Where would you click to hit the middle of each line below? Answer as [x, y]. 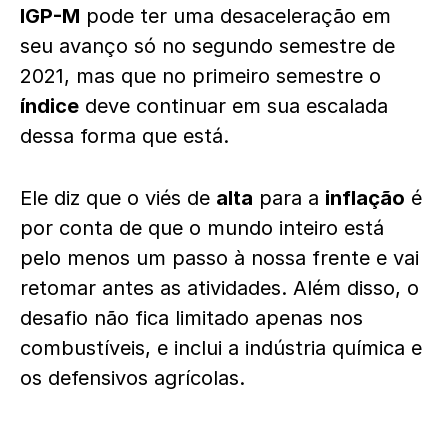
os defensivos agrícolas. [132, 378]
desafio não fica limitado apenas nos [191, 318]
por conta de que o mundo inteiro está [202, 228]
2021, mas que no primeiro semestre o [200, 76]
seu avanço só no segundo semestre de [207, 46]
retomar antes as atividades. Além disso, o [219, 288]
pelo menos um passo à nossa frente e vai [219, 258]
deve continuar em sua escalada [233, 106]
